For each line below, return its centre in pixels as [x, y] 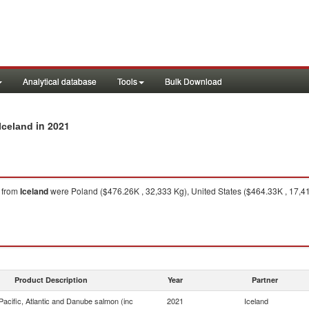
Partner [265, 280]
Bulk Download [193, 81]
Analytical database [60, 81]
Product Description [51, 280]
